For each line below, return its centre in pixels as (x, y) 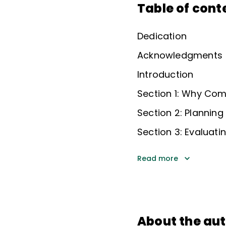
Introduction (165, 74)
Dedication (162, 36)
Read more (158, 158)
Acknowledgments (180, 55)
